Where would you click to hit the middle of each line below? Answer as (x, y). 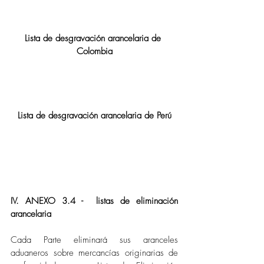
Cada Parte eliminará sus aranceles (94, 240)
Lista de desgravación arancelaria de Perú (94, 116)
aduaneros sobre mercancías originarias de (94, 253)
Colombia (94, 51)
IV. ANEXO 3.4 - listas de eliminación (94, 201)
